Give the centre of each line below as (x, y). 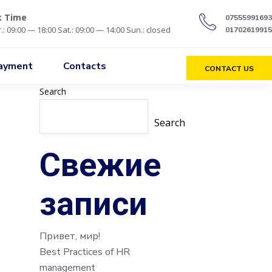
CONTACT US (229, 68)
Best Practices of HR (85, 252)
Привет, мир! (70, 236)
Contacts (85, 66)
